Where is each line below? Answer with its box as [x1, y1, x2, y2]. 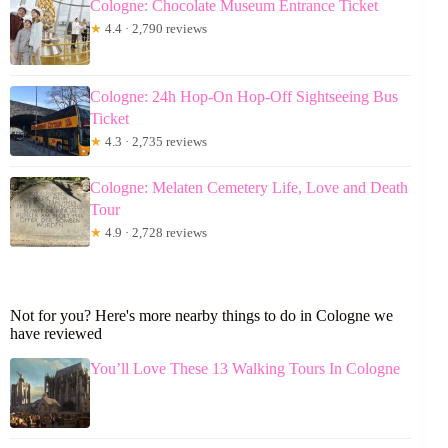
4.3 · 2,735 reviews [102, 133, 207, 149]
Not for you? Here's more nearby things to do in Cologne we [10, 306, 393, 324]
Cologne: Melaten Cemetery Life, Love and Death [90, 178, 408, 196]
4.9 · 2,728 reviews [102, 224, 207, 240]
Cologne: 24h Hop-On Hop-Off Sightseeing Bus [90, 87, 398, 105]
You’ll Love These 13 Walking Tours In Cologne [90, 359, 400, 377]
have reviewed [10, 324, 102, 342]
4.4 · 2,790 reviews [102, 20, 207, 36]
